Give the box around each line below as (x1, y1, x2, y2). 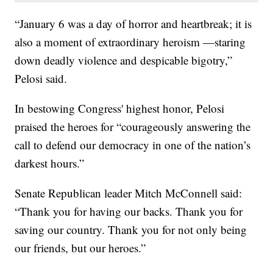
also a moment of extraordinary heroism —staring (15, 34, 246, 49)
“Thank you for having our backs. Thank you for (15, 203, 243, 219)
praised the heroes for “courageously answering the (15, 118, 251, 134)
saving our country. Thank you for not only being (15, 221, 247, 237)
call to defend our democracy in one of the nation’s (15, 136, 251, 152)
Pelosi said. (15, 70, 68, 86)
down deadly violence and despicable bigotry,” (15, 52, 233, 68)
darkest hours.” (15, 155, 85, 171)
